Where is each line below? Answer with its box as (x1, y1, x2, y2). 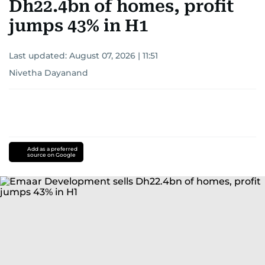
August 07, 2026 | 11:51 (69, 50, 158, 61)
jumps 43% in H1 (9, 16, 148, 35)
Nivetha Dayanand (9, 67, 88, 78)
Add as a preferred (27, 146, 77, 152)
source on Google (27, 151, 76, 158)
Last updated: (9, 50, 69, 61)
